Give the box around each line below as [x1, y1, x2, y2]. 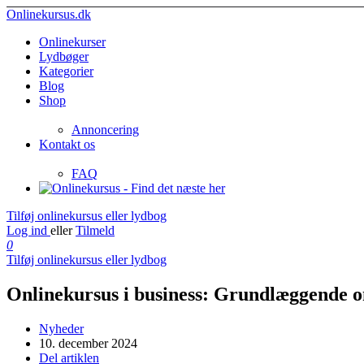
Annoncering [71, 123, 139, 136]
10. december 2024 [39, 336, 137, 350]
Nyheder [39, 321, 84, 336]
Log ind [6, 223, 50, 237]
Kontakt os [39, 137, 95, 151]
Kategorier [39, 64, 93, 78]
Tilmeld [76, 223, 115, 237]
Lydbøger [39, 50, 89, 63]
